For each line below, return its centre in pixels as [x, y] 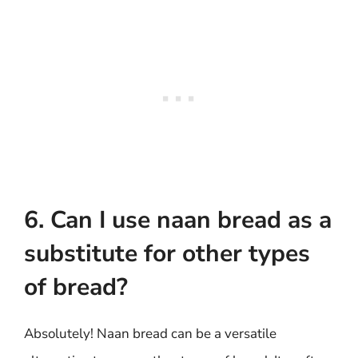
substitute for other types [167, 254]
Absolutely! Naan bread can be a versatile [150, 334]
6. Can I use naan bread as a [178, 220]
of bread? [76, 287]
